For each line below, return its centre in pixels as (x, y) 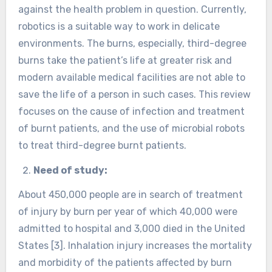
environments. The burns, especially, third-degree (132, 43)
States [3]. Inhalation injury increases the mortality (135, 246)
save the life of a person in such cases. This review (134, 94)
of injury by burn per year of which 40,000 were (127, 212)
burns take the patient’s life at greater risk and (125, 60)
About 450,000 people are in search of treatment (130, 195)
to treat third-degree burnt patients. (102, 145)
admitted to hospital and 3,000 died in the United (131, 229)
